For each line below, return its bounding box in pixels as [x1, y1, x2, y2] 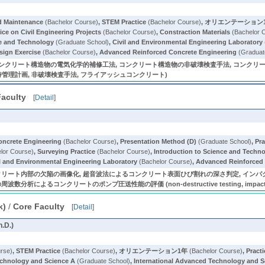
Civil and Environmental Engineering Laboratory [112, 38, 263, 46]
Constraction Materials [160, 28, 231, 35]
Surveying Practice [37, 148, 96, 155]
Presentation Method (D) [120, 138, 197, 145]
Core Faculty [13, 202, 65, 211]
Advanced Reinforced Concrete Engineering [99, 49, 237, 56]
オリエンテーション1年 [119, 247, 188, 254]
